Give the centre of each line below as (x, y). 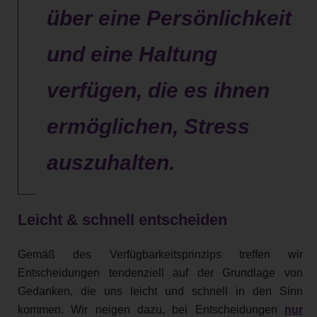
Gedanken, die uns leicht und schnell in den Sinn (160, 292)
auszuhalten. (111, 162)
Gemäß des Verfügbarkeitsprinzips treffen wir (160, 255)
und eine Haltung (132, 54)
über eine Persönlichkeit (169, 18)
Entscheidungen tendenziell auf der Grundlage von (160, 273)
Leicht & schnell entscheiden (122, 220)
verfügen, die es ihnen (158, 90)
